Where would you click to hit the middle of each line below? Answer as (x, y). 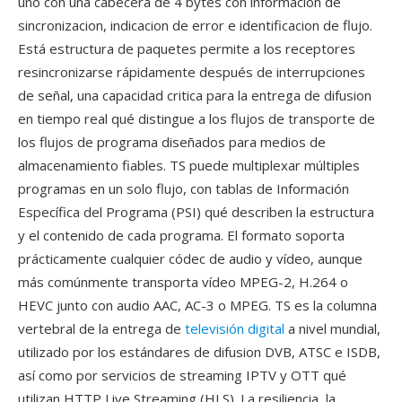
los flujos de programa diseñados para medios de (172, 142)
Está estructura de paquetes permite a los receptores (187, 48)
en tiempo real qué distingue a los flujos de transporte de (197, 118)
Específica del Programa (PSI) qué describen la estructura (196, 212)
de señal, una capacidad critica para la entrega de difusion (195, 95)
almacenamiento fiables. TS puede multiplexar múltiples (189, 165)
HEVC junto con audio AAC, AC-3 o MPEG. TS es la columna (197, 305)
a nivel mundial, (332, 328)
